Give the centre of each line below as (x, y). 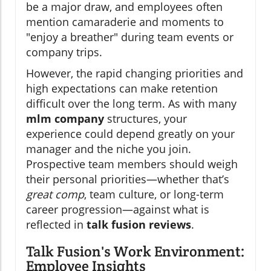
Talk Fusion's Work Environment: (135, 252)
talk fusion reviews (139, 225)
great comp (55, 194)
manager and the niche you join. (109, 149)
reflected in (56, 225)
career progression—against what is (118, 210)
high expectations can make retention (122, 89)
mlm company (65, 119)
